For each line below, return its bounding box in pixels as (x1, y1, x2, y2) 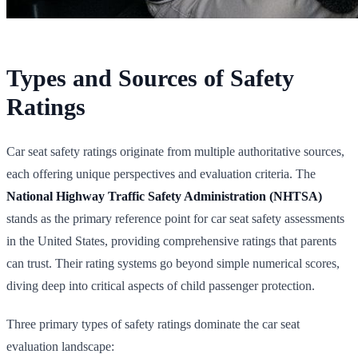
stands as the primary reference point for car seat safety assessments (6, 211, 344, 225)
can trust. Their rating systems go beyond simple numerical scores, (6, 256, 340, 270)
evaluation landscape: (6, 339, 114, 353)
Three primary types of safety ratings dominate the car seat (6, 316, 300, 331)
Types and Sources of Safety (6, 64, 294, 91)
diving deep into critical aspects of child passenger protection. (6, 278, 315, 292)
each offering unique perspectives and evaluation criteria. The (6, 166, 316, 181)
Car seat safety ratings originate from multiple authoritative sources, (6, 144, 344, 158)
